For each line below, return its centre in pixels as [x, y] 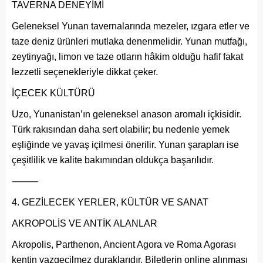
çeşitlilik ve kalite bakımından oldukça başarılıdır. [113, 160]
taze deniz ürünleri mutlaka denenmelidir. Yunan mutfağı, [129, 41]
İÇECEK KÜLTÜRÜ [53, 93]
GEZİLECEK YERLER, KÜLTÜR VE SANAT [115, 202]
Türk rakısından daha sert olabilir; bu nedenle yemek [121, 129]
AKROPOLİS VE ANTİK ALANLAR [85, 223]
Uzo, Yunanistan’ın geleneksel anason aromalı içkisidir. [127, 114]
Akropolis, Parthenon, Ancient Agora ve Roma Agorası [124, 244]
